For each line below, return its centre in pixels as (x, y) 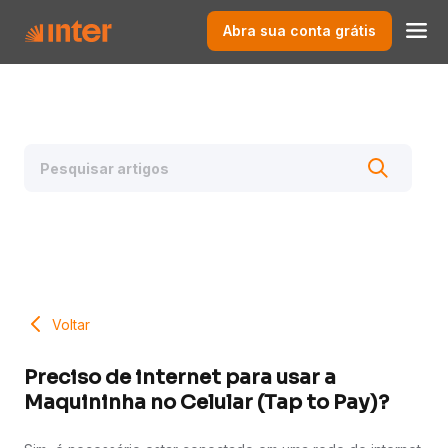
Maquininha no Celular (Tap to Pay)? (206, 403)
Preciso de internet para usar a (180, 378)
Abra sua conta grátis (299, 30)
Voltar (71, 324)
